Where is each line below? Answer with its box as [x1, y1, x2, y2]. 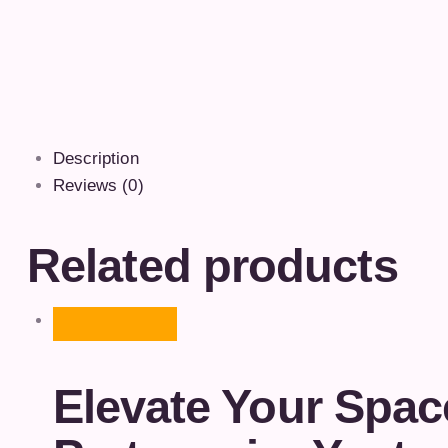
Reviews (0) [52, 176, 144, 196]
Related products [27, 239, 398, 293]
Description [52, 149, 139, 169]
